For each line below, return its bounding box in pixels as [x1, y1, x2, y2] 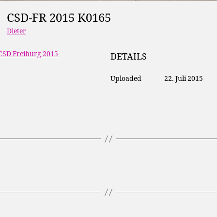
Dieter [7, 27, 26, 35]
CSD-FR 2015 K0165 [7, 11, 117, 26]
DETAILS [110, 51, 147, 63]
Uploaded [110, 75, 141, 83]
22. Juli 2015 [164, 75, 203, 83]
